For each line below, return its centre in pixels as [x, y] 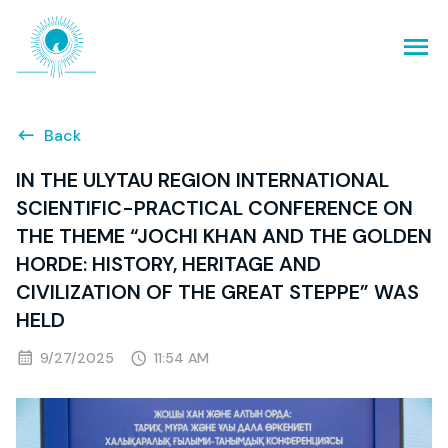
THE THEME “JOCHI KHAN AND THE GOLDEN [224, 236]
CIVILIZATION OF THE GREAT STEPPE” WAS [217, 292]
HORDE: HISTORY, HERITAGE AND [168, 264]
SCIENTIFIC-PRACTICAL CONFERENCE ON [214, 208]
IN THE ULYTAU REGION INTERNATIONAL [202, 180]
